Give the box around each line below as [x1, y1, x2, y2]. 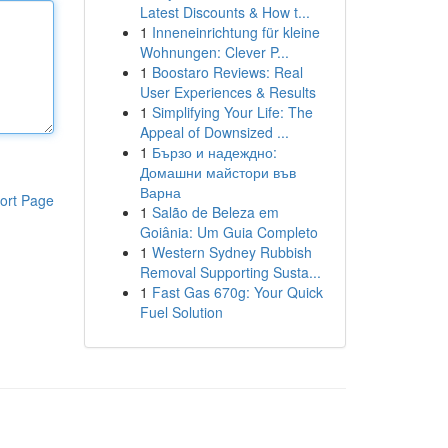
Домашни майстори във [139, 162, 296, 182]
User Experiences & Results [139, 82, 316, 102]
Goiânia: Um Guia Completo [139, 222, 318, 242]
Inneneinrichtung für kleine [151, 22, 320, 42]
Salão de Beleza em [151, 202, 279, 222]
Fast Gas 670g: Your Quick [151, 282, 323, 302]
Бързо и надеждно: [151, 142, 277, 162]
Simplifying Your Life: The [151, 102, 313, 122]
